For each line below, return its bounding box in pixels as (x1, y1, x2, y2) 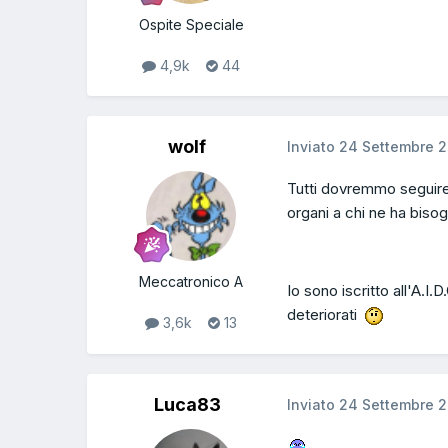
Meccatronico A (139, 273, 243, 291)
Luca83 (153, 393, 221, 415)
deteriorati (287, 305, 365, 325)
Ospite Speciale (138, 16, 244, 34)
